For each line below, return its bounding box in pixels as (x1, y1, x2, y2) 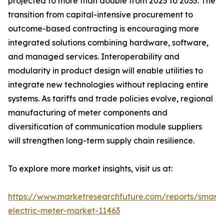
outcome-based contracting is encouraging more (8, 23, 199, 34)
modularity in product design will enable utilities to (8, 65, 203, 76)
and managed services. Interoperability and (8, 51, 179, 62)
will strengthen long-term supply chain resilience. (8, 135, 194, 146)
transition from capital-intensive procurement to (8, 9, 193, 20)
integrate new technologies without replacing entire (8, 79, 208, 90)
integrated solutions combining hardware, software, (8, 37, 208, 48)
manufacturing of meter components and (8, 107, 167, 118)
